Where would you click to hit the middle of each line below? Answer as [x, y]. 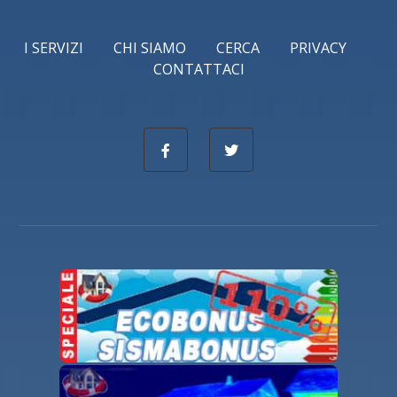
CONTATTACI [198, 70]
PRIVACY [318, 48]
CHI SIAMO [150, 48]
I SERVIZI [54, 48]
